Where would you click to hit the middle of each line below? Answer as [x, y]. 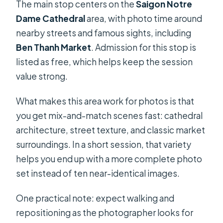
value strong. [42, 76]
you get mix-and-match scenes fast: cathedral [110, 115]
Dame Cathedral [51, 18]
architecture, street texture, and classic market [111, 130]
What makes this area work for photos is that [105, 101]
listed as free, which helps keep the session [105, 61]
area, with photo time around [144, 18]
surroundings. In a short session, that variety [104, 144]
